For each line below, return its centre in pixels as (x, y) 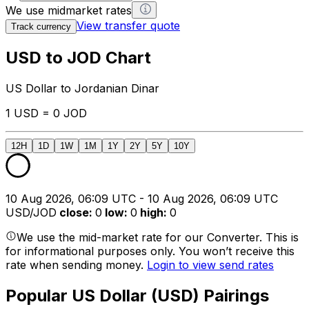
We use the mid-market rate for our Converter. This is (158, 237)
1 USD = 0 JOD (46, 113)
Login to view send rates (210, 265)
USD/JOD (31, 212)
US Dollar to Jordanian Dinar (82, 88)
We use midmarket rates (69, 10)
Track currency (41, 26)
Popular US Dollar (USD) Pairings (137, 295)
